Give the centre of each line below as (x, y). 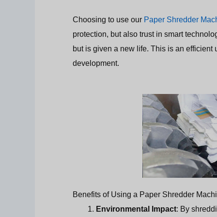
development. (96, 63)
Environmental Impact (136, 209)
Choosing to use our (108, 20)
